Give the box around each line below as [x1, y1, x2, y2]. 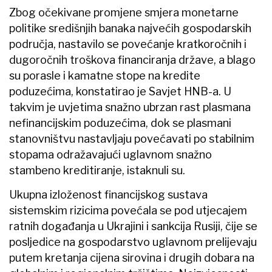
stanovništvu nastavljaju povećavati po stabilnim [9, 132, 254, 145]
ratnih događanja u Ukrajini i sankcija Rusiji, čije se [9, 219, 257, 233]
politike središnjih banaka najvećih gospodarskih [9, 21, 251, 35]
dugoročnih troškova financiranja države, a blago [9, 53, 256, 66]
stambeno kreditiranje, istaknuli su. [9, 163, 185, 177]
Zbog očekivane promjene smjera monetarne [9, 5, 239, 19]
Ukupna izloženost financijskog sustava [9, 188, 208, 201]
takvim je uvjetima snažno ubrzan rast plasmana [9, 100, 251, 114]
